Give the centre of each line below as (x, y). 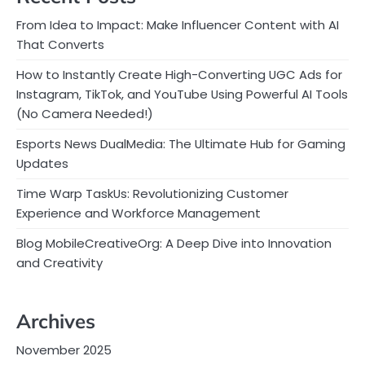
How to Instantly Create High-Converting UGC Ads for (179, 74)
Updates (42, 163)
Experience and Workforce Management (139, 213)
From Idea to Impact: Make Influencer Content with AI (178, 24)
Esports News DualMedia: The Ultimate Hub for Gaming (181, 143)
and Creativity (59, 262)
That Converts (60, 44)
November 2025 (64, 350)
